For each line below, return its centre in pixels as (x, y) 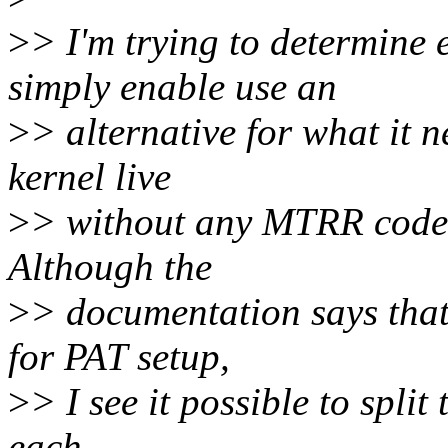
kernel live (89, 177)
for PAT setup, (119, 357)
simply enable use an (172, 87)
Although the (110, 267)
